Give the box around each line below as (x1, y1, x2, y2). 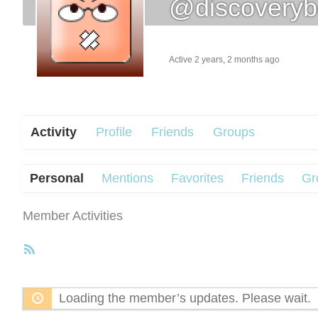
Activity (31, 125, 77, 139)
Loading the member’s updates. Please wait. (59, 291, 311, 305)
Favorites (171, 171, 224, 185)
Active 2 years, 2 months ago (169, 54, 280, 65)
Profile (96, 125, 132, 139)
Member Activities (23, 209, 123, 223)
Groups (213, 125, 255, 139)
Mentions (102, 171, 153, 185)
